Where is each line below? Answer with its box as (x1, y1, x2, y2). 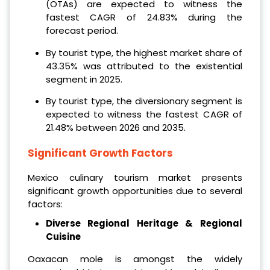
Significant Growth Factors (28, 145, 173, 160)
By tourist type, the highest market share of (45, 46, 242, 59)
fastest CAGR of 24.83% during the (45, 10, 242, 24)
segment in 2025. (45, 72, 122, 86)
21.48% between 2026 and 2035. (45, 121, 186, 134)
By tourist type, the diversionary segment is (45, 95, 242, 108)
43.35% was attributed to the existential (45, 59, 242, 72)
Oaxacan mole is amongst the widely (28, 252, 242, 265)
